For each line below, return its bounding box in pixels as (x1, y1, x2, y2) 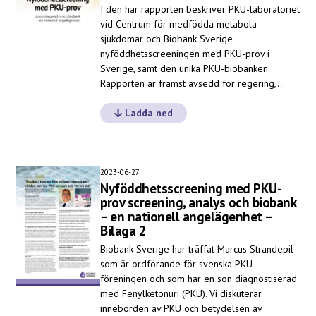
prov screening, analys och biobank (100, 194, 296, 212)
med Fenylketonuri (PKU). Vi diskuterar (100, 286, 262, 300)
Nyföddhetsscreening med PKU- (100, 180, 281, 197)
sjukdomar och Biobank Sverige (100, 32, 233, 46)
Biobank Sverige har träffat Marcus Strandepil (100, 242, 293, 255)
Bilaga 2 (100, 222, 146, 240)
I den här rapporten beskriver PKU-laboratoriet (100, 3, 300, 16)
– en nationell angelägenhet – (100, 208, 272, 226)
